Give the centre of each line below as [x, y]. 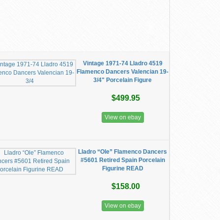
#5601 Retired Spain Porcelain [123, 160]
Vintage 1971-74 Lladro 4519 [123, 63]
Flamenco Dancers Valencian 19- [123, 72]
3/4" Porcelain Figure [123, 80]
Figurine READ [123, 168]
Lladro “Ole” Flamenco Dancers [123, 152]
